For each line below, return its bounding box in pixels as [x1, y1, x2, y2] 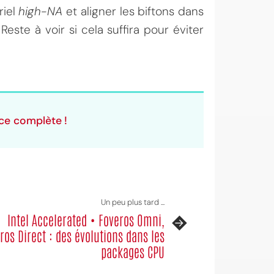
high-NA [18, 4, 63, 19]
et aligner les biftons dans [62, 4, 204, 19]
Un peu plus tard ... [101, 197, 165, 207]
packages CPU [101, 243, 165, 260]
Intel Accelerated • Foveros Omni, [7, 211, 165, 228]
